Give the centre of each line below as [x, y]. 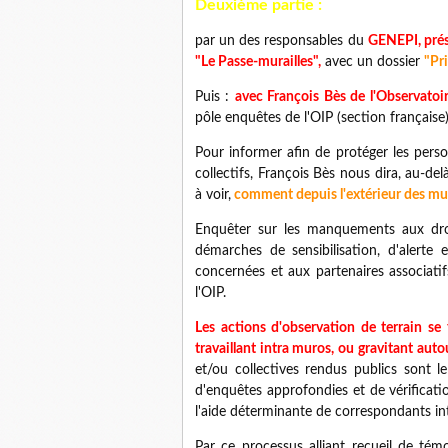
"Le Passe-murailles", [258, 62]
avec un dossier [372, 62]
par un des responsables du [281, 41]
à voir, [213, 195]
